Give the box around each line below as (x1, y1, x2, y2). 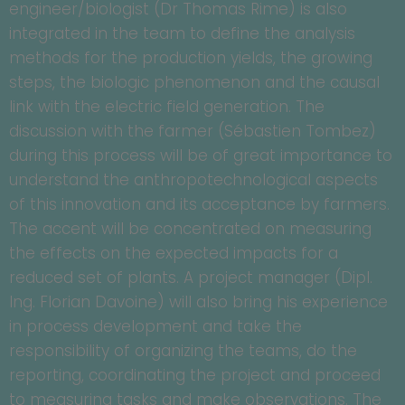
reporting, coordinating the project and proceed (9, 364, 381, 387)
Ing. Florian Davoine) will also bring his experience (9, 291, 388, 314)
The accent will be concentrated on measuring (9, 218, 372, 240)
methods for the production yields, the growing (9, 47, 372, 70)
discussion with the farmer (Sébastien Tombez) (9, 120, 376, 143)
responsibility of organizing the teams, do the (9, 340, 357, 363)
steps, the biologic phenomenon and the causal (9, 71, 380, 94)
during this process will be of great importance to (9, 145, 392, 167)
